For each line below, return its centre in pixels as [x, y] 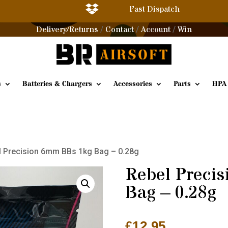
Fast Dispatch [154, 9]
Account [156, 30]
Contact [120, 30]
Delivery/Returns [67, 30]
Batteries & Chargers [57, 84]
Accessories [133, 84]
